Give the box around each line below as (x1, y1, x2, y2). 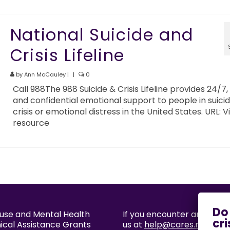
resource (12, 117, 49, 129)
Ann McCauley (24, 70, 66, 79)
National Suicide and (10, 23, 194, 47)
